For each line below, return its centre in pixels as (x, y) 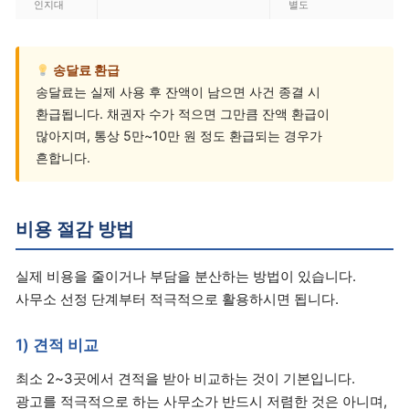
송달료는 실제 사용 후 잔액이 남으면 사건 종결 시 (178, 92)
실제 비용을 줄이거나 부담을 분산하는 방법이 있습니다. (186, 276)
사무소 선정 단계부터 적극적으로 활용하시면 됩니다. (177, 299)
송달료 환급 (85, 70)
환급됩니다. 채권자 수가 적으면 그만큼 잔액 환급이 (183, 114)
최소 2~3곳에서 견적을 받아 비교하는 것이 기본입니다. (185, 378)
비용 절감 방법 (75, 230)
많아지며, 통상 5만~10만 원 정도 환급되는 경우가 (179, 136)
